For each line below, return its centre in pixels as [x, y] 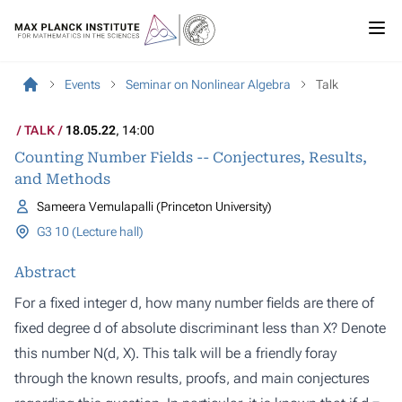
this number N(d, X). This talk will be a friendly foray [175, 353]
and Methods [62, 179]
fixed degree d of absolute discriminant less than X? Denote [200, 328]
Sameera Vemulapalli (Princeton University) [154, 206]
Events [83, 84]
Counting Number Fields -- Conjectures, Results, [191, 157]
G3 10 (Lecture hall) [90, 232]
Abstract [45, 272]
